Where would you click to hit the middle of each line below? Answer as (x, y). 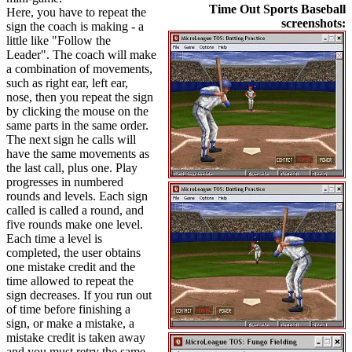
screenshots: (313, 23)
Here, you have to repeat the (76, 12)
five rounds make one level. (75, 224)
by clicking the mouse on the (77, 111)
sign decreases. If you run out (79, 295)
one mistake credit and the (71, 267)
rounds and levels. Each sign (77, 196)
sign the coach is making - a (75, 26)
